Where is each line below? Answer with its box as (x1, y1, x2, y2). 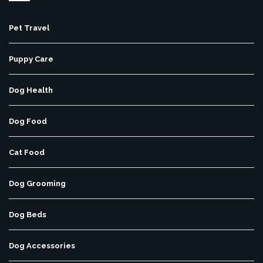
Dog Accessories (9, 241, 75, 251)
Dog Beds (9, 210, 46, 220)
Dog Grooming (9, 179, 66, 188)
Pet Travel (9, 23, 49, 33)
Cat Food (9, 148, 45, 157)
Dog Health (9, 86, 53, 95)
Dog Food (9, 117, 47, 126)
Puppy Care (9, 55, 53, 64)
